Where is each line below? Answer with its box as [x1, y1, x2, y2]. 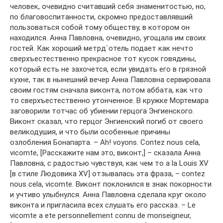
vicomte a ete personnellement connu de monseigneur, [10, 211, 191, 221]
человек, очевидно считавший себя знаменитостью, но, [10, 2, 206, 11]
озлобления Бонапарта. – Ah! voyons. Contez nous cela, [10, 138, 200, 147]
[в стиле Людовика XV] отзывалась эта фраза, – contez [10, 169, 205, 179]
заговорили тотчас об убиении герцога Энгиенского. [10, 107, 194, 116]
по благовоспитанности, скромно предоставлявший [10, 12, 193, 22]
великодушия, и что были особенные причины [10, 127, 170, 137]
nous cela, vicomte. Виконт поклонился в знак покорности [10, 180, 212, 189]
